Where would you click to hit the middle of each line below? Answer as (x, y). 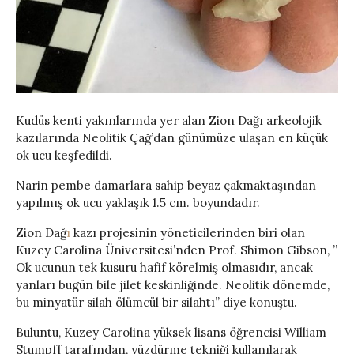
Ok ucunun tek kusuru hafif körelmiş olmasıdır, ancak (164, 267)
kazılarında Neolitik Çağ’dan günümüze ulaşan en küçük (172, 137)
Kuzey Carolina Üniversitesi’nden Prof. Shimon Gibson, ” (177, 250)
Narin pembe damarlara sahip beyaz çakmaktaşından (166, 185)
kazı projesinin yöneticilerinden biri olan (188, 232)
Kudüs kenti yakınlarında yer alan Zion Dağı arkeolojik (169, 120)
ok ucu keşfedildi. (64, 155)
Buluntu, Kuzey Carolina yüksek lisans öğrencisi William (171, 332)
